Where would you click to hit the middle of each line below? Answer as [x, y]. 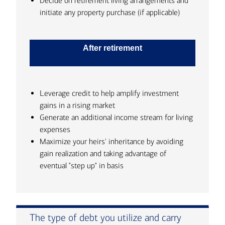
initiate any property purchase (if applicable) [110, 12]
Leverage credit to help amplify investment [109, 93]
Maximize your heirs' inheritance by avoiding [112, 141]
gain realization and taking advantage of [103, 153]
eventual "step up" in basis [82, 165]
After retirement [112, 48]
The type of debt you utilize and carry [106, 217]
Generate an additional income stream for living [117, 117]
